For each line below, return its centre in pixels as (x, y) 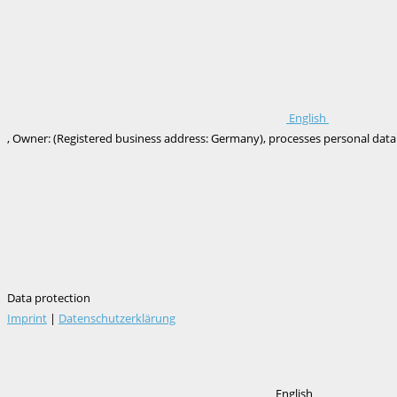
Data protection (49, 297)
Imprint (27, 318)
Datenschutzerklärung (117, 318)
